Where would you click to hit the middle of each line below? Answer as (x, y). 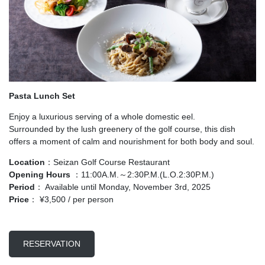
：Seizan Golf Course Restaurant (107, 162)
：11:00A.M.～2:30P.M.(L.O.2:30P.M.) (142, 174)
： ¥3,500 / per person (71, 199)
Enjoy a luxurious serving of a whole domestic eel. (102, 116)
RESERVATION (52, 243)
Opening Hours (40, 174)
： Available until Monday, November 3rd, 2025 (123, 187)
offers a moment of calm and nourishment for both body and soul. (132, 141)
